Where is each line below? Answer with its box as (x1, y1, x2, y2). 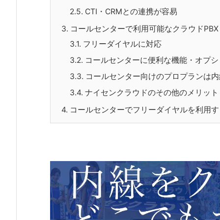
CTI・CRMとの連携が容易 (85, 6, 177, 16)
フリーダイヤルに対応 (83, 39, 162, 49)
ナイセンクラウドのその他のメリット (85, 87, 219, 97)
